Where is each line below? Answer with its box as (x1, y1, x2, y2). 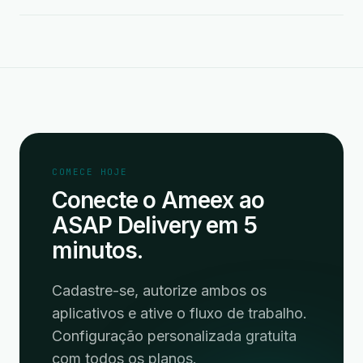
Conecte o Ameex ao (52, 186, 264, 214)
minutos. (52, 237, 143, 264)
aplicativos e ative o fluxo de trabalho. (52, 305, 307, 322)
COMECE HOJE (52, 166, 128, 177)
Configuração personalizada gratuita (52, 327, 297, 344)
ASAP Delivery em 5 (52, 211, 257, 239)
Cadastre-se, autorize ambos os (52, 282, 267, 299)
